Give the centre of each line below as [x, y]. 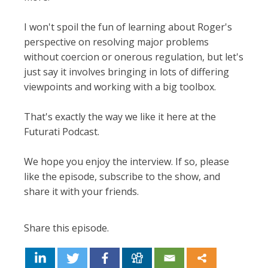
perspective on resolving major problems [116, 42]
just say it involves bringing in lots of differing [127, 72]
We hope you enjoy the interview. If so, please [127, 162]
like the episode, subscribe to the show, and [122, 176]
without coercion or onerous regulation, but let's [134, 57]
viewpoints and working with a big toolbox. [120, 87]
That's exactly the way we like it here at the [120, 117]
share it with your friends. [83, 191]
